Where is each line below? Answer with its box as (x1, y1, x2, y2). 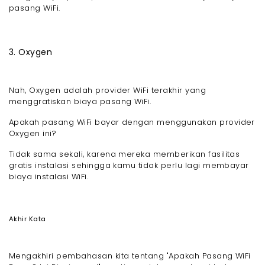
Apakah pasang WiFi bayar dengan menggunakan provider (9, 117, 255, 128)
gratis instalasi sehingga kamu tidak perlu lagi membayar (9, 160, 249, 172)
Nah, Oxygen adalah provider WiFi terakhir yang (9, 85, 206, 96)
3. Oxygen (9, 46, 53, 59)
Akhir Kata (9, 214, 46, 224)
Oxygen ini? (9, 128, 59, 140)
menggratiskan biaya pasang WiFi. (9, 96, 151, 108)
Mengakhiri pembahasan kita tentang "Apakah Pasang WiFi (9, 250, 251, 262)
